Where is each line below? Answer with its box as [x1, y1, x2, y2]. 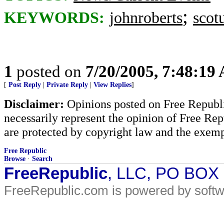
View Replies [93, 81, 131, 88]
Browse [4, 155, 25, 162]
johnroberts [109, 9, 182, 26]
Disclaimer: [4, 97, 64, 110]
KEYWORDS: [4, 9, 104, 26]
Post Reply [8, 81, 41, 88]
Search [32, 155, 52, 162]
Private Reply [46, 81, 88, 88]
